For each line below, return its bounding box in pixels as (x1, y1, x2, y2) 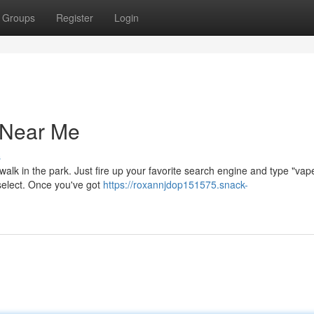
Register (56, 11, 93, 25)
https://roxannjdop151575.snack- (103, 177, 248, 191)
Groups (2, 11, 35, 25)
